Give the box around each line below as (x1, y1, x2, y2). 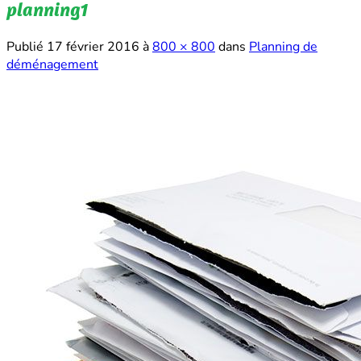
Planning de (249, 37, 317, 56)
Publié (6, 37, 47, 56)
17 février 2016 (47, 37, 139, 56)
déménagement (6, 55, 98, 73)
